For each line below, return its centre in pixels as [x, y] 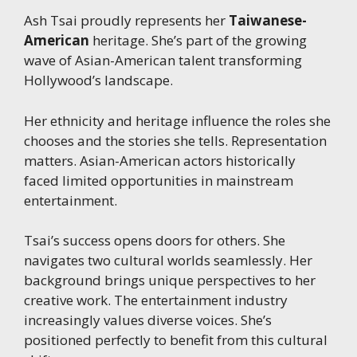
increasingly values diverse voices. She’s [148, 320]
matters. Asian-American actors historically [160, 160]
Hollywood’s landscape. [98, 80]
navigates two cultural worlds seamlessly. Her [168, 261]
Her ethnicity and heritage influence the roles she [177, 120]
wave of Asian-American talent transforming [163, 61]
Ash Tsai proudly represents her [126, 21]
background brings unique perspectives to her [170, 280]
